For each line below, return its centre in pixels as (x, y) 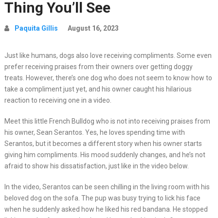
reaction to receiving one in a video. (58, 100)
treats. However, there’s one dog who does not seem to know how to (108, 78)
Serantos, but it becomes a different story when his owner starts (103, 144)
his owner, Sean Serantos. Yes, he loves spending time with (94, 132)
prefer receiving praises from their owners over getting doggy (98, 67)
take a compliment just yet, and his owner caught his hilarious (98, 89)
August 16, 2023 (93, 28)
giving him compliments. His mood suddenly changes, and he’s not (105, 155)
